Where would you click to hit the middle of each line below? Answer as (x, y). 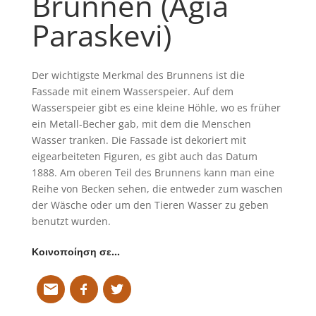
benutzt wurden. (71, 221)
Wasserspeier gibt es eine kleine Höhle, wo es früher (156, 107)
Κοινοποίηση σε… (75, 251)
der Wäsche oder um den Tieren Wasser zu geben (150, 205)
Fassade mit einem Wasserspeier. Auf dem (132, 91)
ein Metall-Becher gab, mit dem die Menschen (141, 123)
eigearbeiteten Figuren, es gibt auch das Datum (144, 156)
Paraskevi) (101, 35)
